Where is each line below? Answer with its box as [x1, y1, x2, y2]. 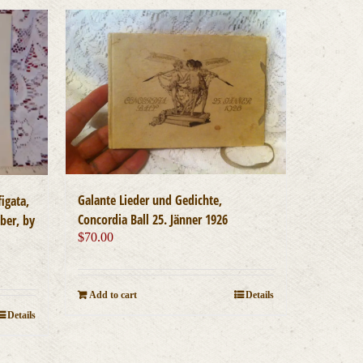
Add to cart [88, 289, 137, 301]
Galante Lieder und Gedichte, [77, 191, 222, 210]
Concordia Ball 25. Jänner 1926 [77, 211, 228, 229]
